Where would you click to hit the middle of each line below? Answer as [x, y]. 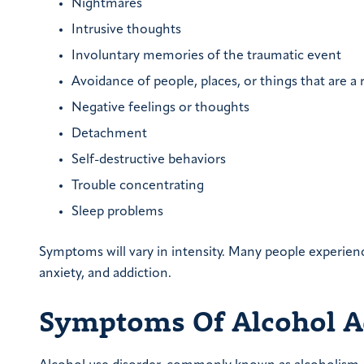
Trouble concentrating [138, 186]
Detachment [109, 134]
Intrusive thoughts [126, 30]
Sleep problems [117, 212]
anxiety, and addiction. [105, 274]
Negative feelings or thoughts [160, 108]
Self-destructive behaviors [149, 160]
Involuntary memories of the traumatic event [206, 56]
